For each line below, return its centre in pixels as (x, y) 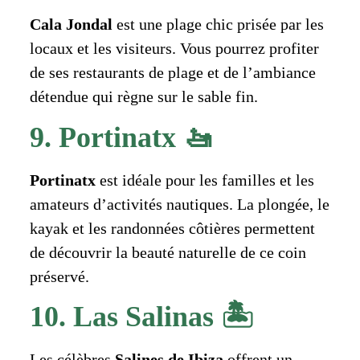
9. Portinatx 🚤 (121, 137)
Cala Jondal (71, 25)
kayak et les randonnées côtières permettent (172, 228)
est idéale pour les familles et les (205, 180)
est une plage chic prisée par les (218, 25)
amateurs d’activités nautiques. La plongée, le (179, 204)
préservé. (59, 276)
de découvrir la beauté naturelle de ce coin (168, 252)
